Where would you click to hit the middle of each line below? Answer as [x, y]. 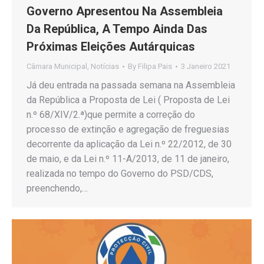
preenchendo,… [57, 188]
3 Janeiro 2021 [206, 66]
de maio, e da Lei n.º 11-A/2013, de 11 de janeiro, [128, 159]
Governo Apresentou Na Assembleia [125, 11]
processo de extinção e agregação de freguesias [128, 129]
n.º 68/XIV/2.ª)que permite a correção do [111, 114]
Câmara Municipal [57, 66]
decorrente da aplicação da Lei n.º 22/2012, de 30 [129, 144]
